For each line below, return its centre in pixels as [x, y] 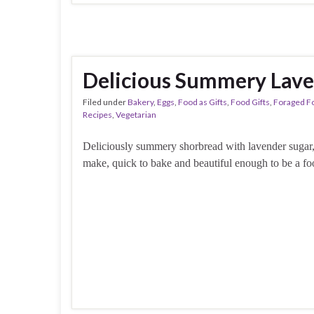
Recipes [97, 115]
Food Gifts [250, 102]
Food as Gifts [203, 102]
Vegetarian [136, 115]
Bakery [141, 102]
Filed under [105, 102]
